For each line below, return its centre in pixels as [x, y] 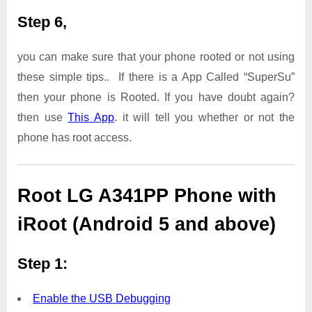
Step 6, [42, 22]
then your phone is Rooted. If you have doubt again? [156, 97]
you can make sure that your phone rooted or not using [156, 56]
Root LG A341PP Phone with [147, 195]
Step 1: [42, 264]
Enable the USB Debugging [102, 298]
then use [43, 117]
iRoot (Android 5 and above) [147, 224]
